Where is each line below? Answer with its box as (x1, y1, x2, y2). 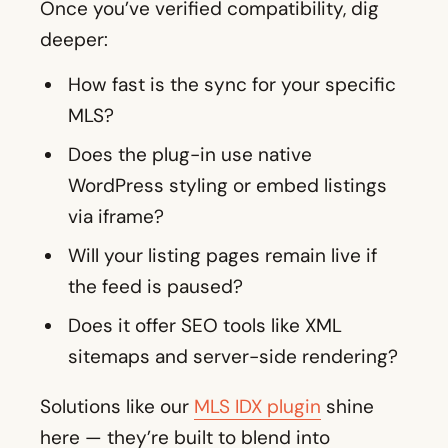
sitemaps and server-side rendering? (68, 344, 398, 370)
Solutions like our (40, 394, 194, 420)
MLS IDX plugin (194, 394, 321, 420)
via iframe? (68, 204, 164, 230)
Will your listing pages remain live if (68, 243, 377, 269)
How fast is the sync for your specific (68, 72, 396, 98)
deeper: (40, 27, 108, 53)
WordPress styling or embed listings (68, 173, 387, 199)
